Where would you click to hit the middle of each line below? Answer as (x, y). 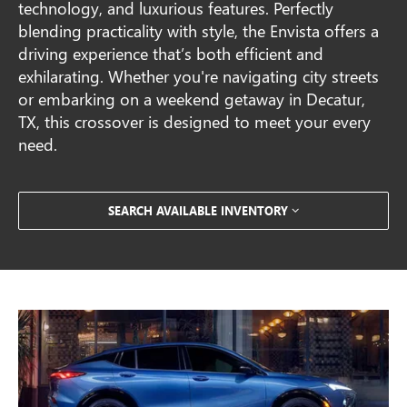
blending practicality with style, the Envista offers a (199, 30)
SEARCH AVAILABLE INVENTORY (198, 211)
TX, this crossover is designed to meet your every (195, 121)
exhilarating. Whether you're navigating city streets (199, 76)
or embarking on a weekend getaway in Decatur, (192, 99)
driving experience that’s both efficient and (171, 53)
